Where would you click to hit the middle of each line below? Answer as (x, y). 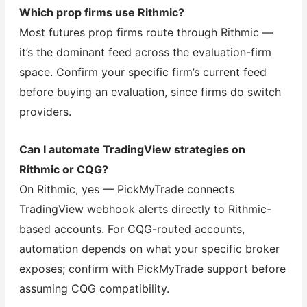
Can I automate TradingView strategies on (132, 149)
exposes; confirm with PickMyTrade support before (152, 268)
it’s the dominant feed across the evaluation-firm (145, 52)
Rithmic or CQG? (63, 169)
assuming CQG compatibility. (94, 288)
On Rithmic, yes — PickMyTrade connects (126, 189)
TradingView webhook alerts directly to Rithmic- (145, 209)
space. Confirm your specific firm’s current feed (143, 72)
